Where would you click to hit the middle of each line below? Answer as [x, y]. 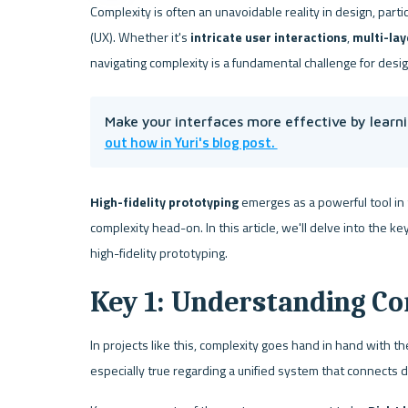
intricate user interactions [268, 37]
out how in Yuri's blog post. [191, 143]
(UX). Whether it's [140, 37]
